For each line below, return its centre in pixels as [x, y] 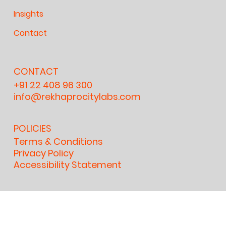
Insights [29, 14]
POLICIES [33, 128]
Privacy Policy [44, 153]
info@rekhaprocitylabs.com [77, 96]
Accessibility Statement [68, 165]
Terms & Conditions [59, 142]
